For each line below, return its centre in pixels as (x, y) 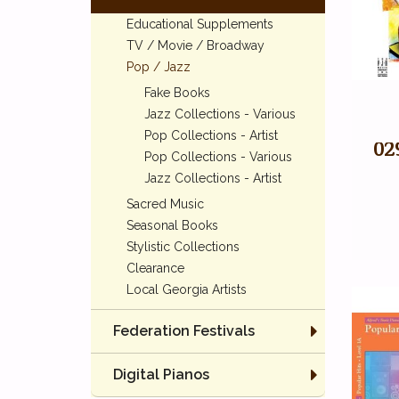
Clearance (155, 268)
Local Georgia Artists (187, 289)
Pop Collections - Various (218, 157)
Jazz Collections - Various (220, 114)
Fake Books (177, 93)
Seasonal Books (172, 225)
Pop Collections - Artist (211, 135)
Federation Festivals (184, 331)
